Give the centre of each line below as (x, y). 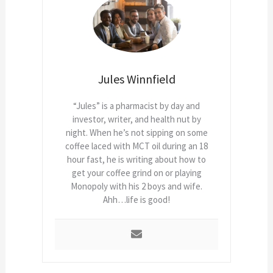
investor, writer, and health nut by (136, 119)
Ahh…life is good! (136, 200)
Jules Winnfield (136, 79)
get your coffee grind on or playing (136, 173)
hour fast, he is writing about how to (136, 160)
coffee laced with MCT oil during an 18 (136, 146)
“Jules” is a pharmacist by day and (136, 106)
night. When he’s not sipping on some (136, 133)
